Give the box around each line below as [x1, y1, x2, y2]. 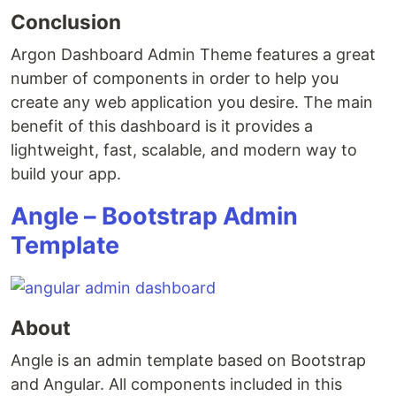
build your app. [11, 164, 121, 183]
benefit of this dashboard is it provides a [11, 117, 313, 135]
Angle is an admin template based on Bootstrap [11, 351, 366, 369]
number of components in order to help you [11, 69, 339, 88]
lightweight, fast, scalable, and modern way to [11, 141, 357, 159]
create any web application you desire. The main [11, 93, 373, 111]
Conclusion [11, 10, 121, 34]
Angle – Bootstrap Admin [11, 202, 298, 231]
